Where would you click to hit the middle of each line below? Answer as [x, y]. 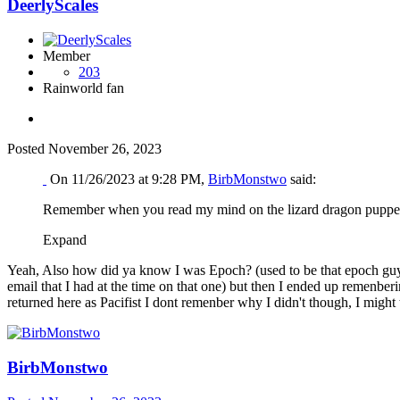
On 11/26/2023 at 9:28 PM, [129, 179]
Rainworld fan [83, 88]
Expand [68, 240]
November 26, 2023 [105, 149]
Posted [28, 149]
